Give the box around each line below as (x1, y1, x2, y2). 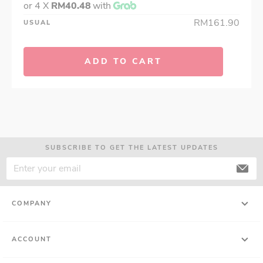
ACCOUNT (12, 234, 52, 244)
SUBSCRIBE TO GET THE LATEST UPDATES (45, 143, 218, 152)
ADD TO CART (85, 55, 162, 67)
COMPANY (12, 198, 52, 208)
